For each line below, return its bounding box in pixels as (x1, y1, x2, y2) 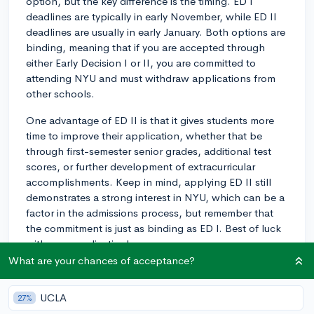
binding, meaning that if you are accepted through (26, 40, 265, 54)
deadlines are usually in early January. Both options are (26, 25, 285, 39)
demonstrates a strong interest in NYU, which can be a (26, 190, 285, 204)
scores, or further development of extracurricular (26, 159, 255, 173)
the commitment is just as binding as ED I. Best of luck (26, 221, 281, 235)
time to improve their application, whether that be (26, 128, 262, 142)
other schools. (26, 86, 95, 100)
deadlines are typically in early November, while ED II (26, 9, 277, 23)
